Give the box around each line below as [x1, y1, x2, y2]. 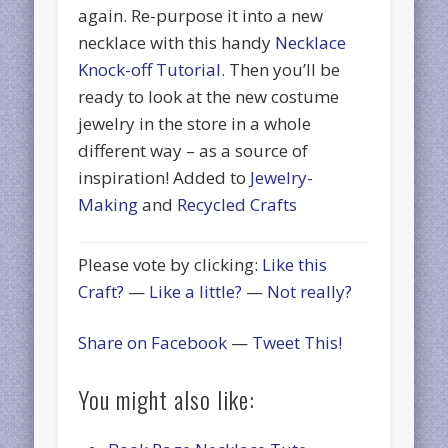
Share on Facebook [78, 331, 228, 355]
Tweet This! [252, 331, 343, 355]
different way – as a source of [78, 138, 309, 162]
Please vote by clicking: [78, 253, 263, 277]
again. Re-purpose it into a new [78, 3, 324, 27]
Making [78, 192, 139, 216]
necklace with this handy [78, 30, 276, 54]
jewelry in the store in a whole [78, 111, 312, 135]
